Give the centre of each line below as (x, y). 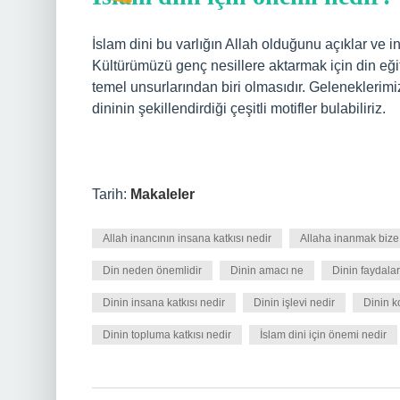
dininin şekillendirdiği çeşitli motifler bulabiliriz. (239, 108)
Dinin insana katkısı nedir (164, 303)
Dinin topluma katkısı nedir (167, 335)
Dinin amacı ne (267, 271)
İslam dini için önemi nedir (323, 335)
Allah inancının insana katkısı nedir (187, 238)
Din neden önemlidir (152, 271)
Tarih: (111, 194)
